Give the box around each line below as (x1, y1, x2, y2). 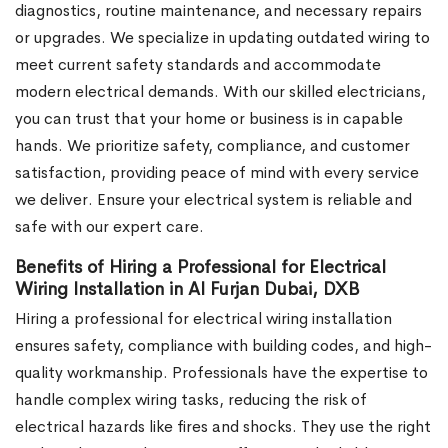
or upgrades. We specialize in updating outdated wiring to (15, 26, 430, 48)
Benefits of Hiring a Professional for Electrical (15, 255, 386, 278)
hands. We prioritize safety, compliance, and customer (15, 134, 410, 156)
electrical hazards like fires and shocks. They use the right (15, 415, 431, 437)
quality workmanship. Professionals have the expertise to (15, 361, 428, 383)
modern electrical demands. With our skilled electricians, (15, 80, 426, 102)
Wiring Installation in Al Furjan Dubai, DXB (15, 277, 359, 300)
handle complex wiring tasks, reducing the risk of (15, 388, 367, 410)
